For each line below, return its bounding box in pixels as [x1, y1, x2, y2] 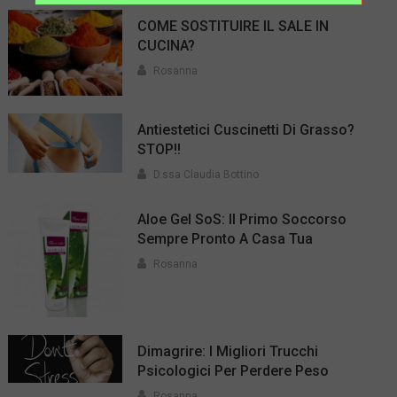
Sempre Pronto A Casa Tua [137, 230, 314, 247]
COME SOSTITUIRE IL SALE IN [137, 18, 330, 35]
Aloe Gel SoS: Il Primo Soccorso [137, 210, 347, 228]
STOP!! [137, 140, 182, 158]
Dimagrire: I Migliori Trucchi [137, 342, 319, 360]
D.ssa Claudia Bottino [153, 167, 260, 181]
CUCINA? [137, 37, 196, 55]
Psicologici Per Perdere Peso [137, 362, 330, 379]
